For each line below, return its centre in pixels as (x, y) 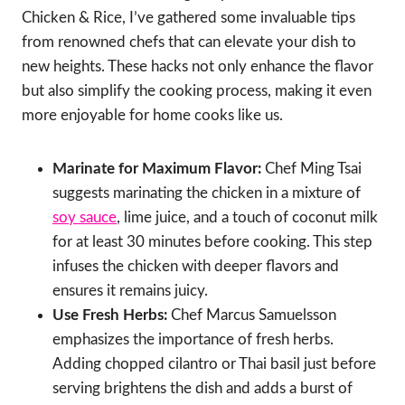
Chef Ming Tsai (311, 169)
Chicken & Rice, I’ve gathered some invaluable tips (188, 18)
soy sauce (85, 218)
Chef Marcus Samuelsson (252, 316)
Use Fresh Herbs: (110, 316)
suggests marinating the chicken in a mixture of (207, 193)
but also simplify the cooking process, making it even (197, 91)
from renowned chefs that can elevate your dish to (189, 42)
